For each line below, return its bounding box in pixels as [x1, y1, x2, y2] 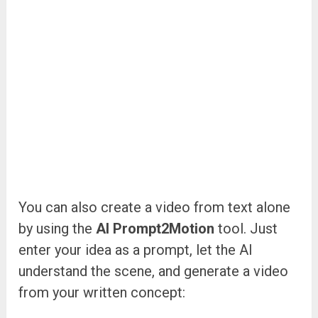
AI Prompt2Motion [96, 220, 215, 238]
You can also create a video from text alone [18, 199, 291, 216]
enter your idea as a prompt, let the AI [18, 241, 253, 259]
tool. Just [214, 220, 278, 238]
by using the [18, 220, 97, 238]
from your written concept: [18, 284, 186, 302]
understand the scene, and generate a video [18, 263, 289, 280]
